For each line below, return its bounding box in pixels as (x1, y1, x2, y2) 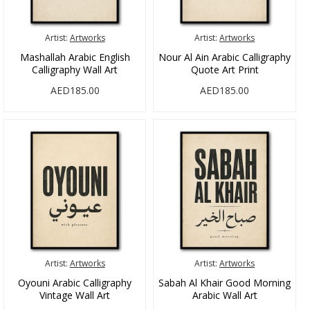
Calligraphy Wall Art (32, 62, 118, 76)
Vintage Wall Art (39, 289, 111, 302)
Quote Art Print (190, 62, 259, 76)
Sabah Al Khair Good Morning (158, 276, 291, 290)
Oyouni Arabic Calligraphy (18, 276, 132, 290)
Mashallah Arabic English (19, 50, 130, 64)
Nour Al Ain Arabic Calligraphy (158, 50, 291, 64)
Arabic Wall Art (192, 289, 257, 302)
